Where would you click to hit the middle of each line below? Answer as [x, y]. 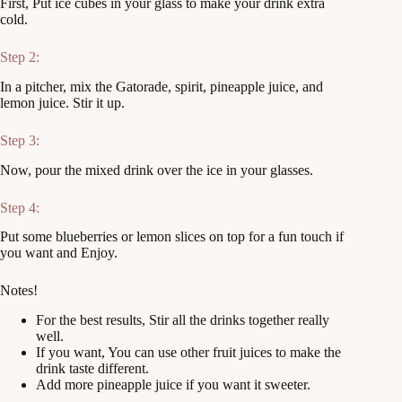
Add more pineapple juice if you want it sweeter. [173, 385]
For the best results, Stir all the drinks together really [183, 320]
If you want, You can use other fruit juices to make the [188, 353]
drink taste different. [92, 369]
